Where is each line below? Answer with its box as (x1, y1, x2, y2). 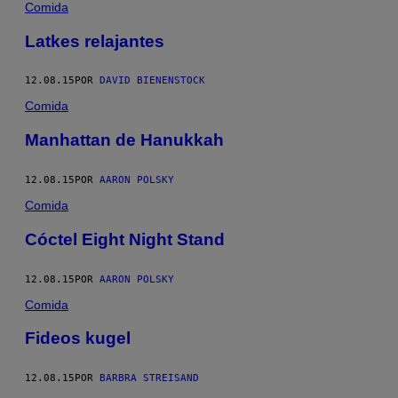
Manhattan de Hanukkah (25, 131, 224, 150)
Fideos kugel (25, 329, 131, 348)
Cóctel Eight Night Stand (25, 229, 225, 249)
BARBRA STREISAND (99, 372, 199, 385)
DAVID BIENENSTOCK (99, 75, 205, 87)
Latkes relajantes (25, 31, 164, 51)
